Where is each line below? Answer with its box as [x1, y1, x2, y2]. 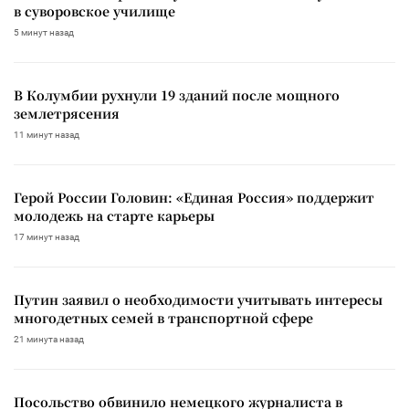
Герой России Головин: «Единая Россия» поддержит [14, 188, 374, 207]
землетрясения [14, 104, 120, 123]
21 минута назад [14, 334, 84, 345]
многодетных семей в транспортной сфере [14, 309, 313, 328]
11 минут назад [14, 130, 79, 141]
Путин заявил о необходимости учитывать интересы [14, 290, 383, 309]
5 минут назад [14, 27, 74, 38]
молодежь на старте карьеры [14, 206, 215, 225]
